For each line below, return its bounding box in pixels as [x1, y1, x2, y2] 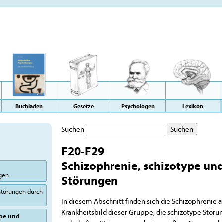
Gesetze [73, 102, 94, 110]
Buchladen [15, 102, 43, 110]
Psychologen [121, 102, 155, 110]
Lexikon [182, 102, 203, 110]
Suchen [61, 124, 84, 134]
